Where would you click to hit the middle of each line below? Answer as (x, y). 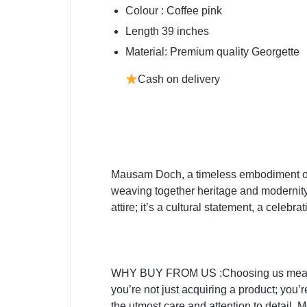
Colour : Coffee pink (173, 11)
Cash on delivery (179, 79)
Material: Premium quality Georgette (212, 52)
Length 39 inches (167, 31)
